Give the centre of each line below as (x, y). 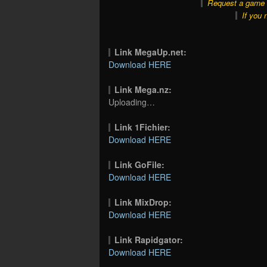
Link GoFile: (140, 164)
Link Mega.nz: (143, 89)
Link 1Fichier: (143, 127)
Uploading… (132, 102)
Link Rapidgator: (149, 239)
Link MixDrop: (143, 202)
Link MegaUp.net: (151, 52)
